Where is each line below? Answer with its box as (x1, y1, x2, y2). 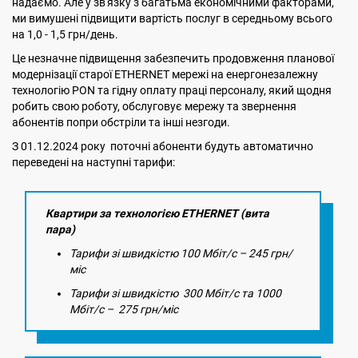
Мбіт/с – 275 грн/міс (70, 303, 183, 316)
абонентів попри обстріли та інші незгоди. (12, 116, 233, 129)
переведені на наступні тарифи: (12, 156, 175, 169)
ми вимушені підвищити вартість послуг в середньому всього (12, 12, 332, 25)
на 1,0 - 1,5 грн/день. (12, 28, 121, 41)
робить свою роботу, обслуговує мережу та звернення (12, 100, 296, 113)
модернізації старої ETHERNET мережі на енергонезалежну (12, 68, 318, 81)
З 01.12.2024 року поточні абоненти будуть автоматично (12, 140, 313, 153)
